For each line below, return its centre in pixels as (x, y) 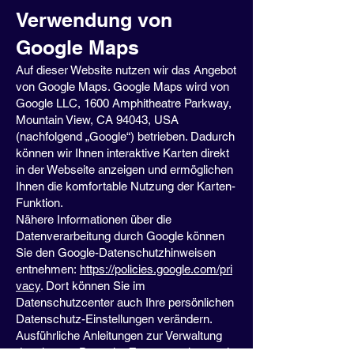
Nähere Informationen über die (94, 219)
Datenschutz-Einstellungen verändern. (114, 319)
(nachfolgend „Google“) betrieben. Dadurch (125, 136)
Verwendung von (94, 20)
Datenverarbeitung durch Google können (120, 236)
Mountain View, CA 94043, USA (97, 120)
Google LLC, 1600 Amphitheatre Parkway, (124, 103)
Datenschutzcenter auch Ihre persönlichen (125, 302)
